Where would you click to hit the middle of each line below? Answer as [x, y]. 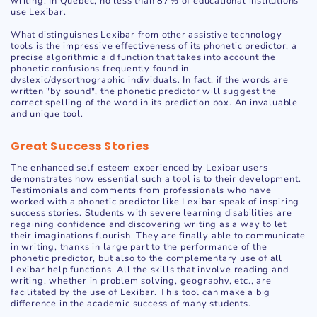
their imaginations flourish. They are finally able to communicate [158, 236]
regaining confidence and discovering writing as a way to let [149, 225]
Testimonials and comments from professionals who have [141, 191]
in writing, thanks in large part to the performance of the [139, 247]
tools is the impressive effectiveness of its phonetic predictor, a [154, 46]
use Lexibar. [39, 12]
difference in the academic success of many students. [131, 304]
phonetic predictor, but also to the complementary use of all [146, 259]
